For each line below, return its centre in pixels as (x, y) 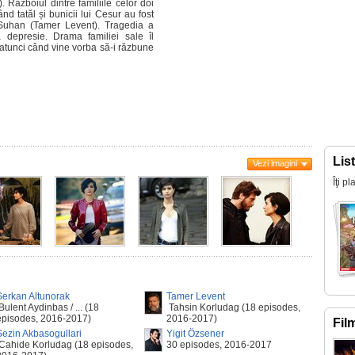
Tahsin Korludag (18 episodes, (233, 307)
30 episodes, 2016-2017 (219, 345)
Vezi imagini (275, 163)
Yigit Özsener (195, 334)
